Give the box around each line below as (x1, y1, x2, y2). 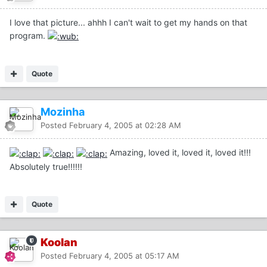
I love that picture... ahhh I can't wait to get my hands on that (10, 17, 247, 28)
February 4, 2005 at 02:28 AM (69, 120, 181, 131)
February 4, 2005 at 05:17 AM (69, 250, 179, 260)
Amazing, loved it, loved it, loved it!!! (107, 147, 251, 158)
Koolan (41, 235, 77, 249)
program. (10, 30, 48, 41)
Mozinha (41, 105, 85, 119)
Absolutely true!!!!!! (10, 161, 82, 172)
